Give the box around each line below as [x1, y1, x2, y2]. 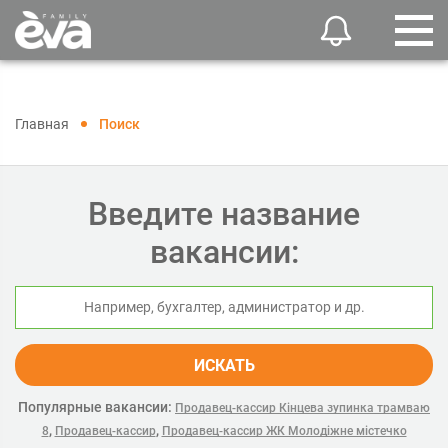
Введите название [88, 195, 360, 233]
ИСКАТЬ [193, 356, 255, 375]
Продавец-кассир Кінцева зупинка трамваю [175, 401, 430, 415]
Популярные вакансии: [18, 399, 172, 415]
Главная [15, 116, 69, 132]
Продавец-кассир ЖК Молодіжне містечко [161, 424, 407, 438]
